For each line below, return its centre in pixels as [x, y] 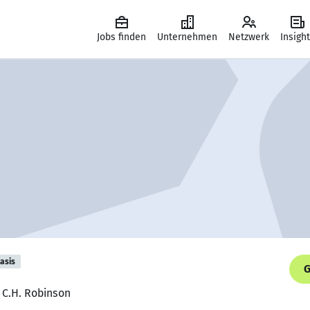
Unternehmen [187, 37]
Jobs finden [121, 37]
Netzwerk [249, 37]
